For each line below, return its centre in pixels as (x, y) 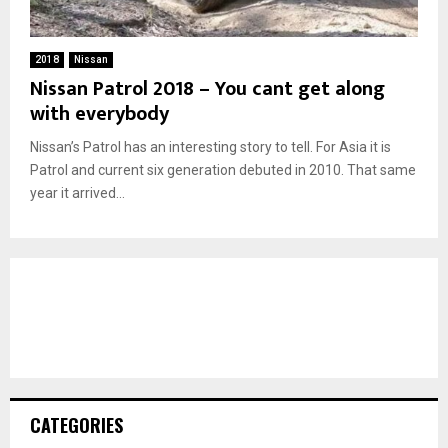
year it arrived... (77, 192)
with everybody (99, 113)
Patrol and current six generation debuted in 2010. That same (223, 169)
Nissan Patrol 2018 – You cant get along (207, 88)
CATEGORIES (76, 424)
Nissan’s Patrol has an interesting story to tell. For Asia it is (210, 146)
